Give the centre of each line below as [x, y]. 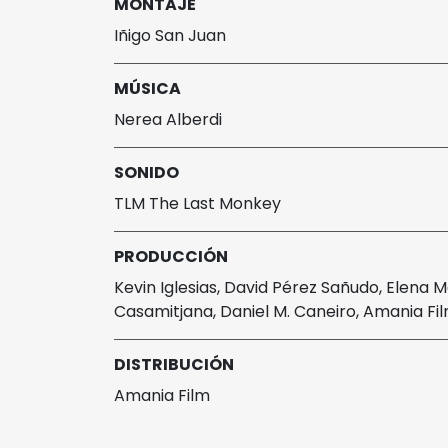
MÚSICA [147, 89]
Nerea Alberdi [168, 120]
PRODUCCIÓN [171, 257]
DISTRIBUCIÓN [174, 365]
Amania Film [162, 396]
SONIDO [146, 173]
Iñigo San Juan [170, 36]
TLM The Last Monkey [197, 204]
